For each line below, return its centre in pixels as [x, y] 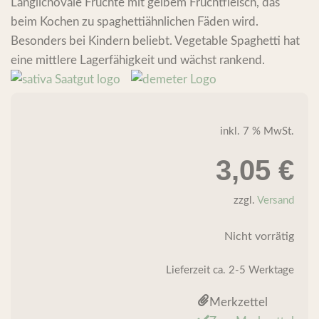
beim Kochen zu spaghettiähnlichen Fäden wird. [135, 22]
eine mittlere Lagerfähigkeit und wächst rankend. [138, 61]
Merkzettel [239, 302]
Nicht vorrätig [259, 236]
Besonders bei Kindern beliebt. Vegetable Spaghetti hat [155, 41]
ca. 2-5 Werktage [253, 270]
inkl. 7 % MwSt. [257, 131]
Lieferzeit [189, 270]
